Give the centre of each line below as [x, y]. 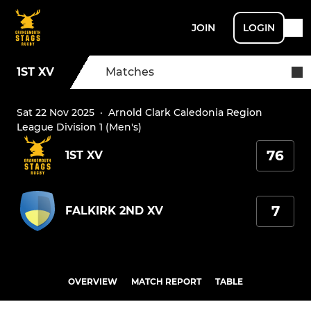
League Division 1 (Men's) [79, 127]
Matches [130, 72]
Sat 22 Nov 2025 [56, 113]
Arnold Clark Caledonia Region [185, 113]
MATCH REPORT [166, 282]
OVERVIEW [93, 282]
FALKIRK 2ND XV [114, 211]
